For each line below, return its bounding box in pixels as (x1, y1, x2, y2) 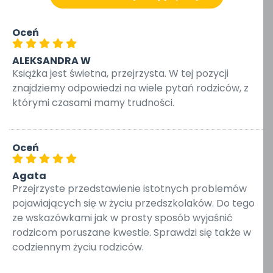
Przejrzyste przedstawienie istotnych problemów (12, 182, 247, 196)
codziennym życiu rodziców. (12, 240, 144, 254)
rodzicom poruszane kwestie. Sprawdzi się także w (12, 225, 251, 239)
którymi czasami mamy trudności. (12, 96, 174, 110)
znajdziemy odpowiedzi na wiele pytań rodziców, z (12, 81, 249, 95)
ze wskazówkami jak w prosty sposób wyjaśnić (12, 211, 233, 225)
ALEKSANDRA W (12, 54, 91, 68)
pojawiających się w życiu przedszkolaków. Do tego (12, 196, 255, 210)
